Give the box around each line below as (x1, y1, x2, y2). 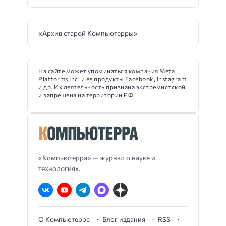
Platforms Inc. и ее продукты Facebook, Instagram (38, 75, 186, 83)
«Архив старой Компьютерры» (38, 29, 138, 38)
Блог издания (102, 215, 145, 224)
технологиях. (38, 164, 80, 173)
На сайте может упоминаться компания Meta (38, 67, 175, 75)
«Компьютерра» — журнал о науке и (38, 153, 155, 162)
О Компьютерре (38, 215, 90, 224)
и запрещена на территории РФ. (38, 91, 135, 99)
